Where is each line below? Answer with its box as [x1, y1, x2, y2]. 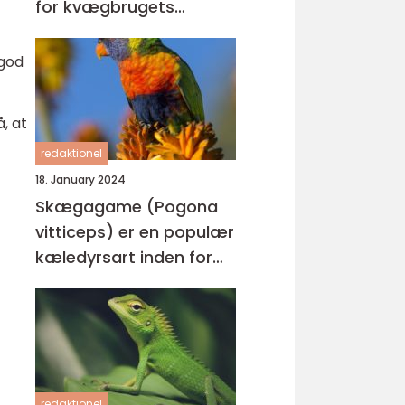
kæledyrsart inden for [35, 246, 212, 268]
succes [35, 21, 93, 43]
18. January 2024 [35, 172, 126, 187]
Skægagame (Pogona [35, 195, 218, 218]
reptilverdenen [35, 271, 153, 294]
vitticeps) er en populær [35, 221, 234, 243]
